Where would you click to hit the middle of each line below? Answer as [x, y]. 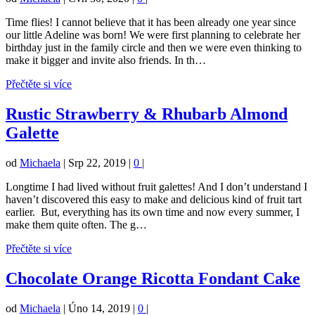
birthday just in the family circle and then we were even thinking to [154, 48]
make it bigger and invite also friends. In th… [106, 60]
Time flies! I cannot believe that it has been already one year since [151, 22]
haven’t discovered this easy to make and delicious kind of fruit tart [154, 200]
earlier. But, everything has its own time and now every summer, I [153, 212]
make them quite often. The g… [76, 225]
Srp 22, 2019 [97, 163]
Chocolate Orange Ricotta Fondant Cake [153, 278]
